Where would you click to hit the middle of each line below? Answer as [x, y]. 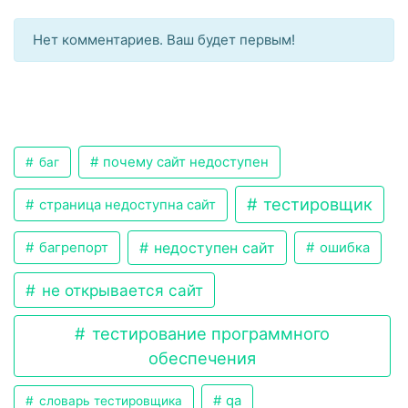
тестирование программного [208, 333]
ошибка [342, 248]
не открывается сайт [120, 290]
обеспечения [202, 358]
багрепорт [71, 248]
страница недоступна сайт [125, 204]
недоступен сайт [213, 248]
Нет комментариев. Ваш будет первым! [164, 39]
